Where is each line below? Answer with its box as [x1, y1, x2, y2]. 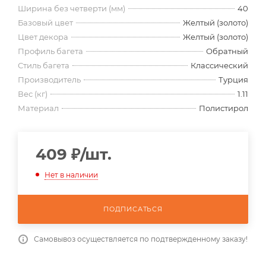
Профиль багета [18, 46, 83, 56]
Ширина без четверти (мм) [18, 4, 125, 14]
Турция [218, 75, 248, 85]
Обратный [206, 46, 248, 56]
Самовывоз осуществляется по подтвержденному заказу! [34, 234, 248, 243]
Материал [18, 103, 59, 113]
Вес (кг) [18, 89, 47, 99]
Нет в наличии [45, 170, 98, 179]
